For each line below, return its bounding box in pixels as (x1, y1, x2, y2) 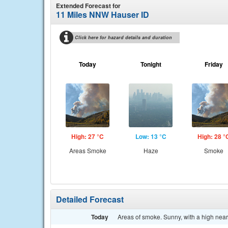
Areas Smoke (69, 146, 106, 155)
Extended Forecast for (56, 1, 121, 10)
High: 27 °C (71, 132, 104, 141)
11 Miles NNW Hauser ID (56, 9, 149, 20)
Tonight (140, 60, 161, 69)
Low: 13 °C (135, 132, 166, 141)
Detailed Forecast (56, 193, 124, 205)
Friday (205, 60, 223, 69)
